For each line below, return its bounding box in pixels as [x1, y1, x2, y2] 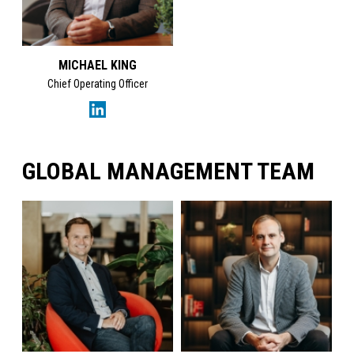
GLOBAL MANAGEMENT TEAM [22, 157, 315, 186]
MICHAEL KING [58, 57, 137, 73]
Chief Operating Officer [47, 77, 149, 90]
